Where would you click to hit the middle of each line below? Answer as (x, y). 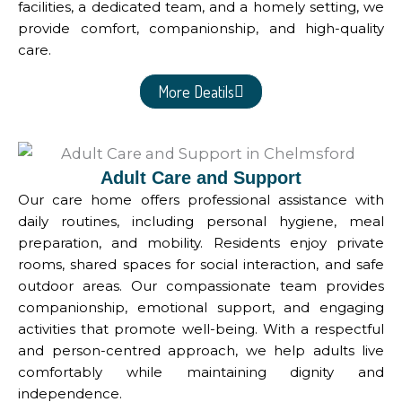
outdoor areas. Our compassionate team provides (201, 286)
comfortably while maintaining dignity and (201, 372)
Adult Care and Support (201, 178)
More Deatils (196, 92)
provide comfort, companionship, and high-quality (201, 29)
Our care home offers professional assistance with (201, 200)
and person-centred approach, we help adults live (201, 351)
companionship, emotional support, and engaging (201, 308)
